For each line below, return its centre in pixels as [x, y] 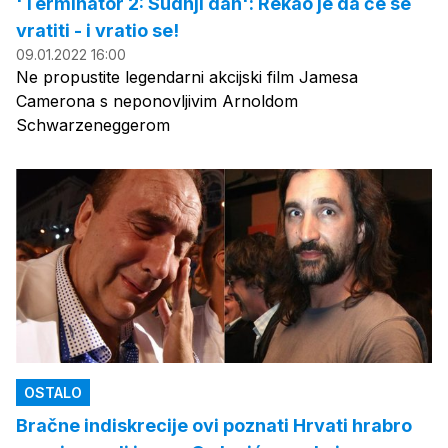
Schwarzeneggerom [93, 124]
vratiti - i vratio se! [97, 30]
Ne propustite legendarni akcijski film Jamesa [187, 76]
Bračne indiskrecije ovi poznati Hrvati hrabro [214, 425]
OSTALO [53, 392]
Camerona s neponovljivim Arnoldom [157, 100]
